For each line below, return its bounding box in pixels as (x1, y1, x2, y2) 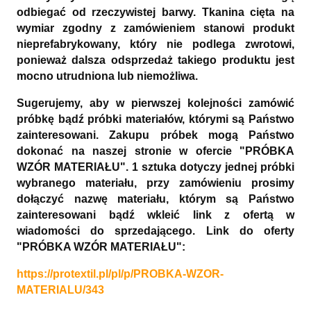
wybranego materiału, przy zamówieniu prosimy (17, 176, 294, 189)
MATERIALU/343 (17, 283, 104, 296)
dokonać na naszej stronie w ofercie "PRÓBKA (17, 144, 294, 157)
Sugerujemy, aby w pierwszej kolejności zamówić (17, 96, 294, 109)
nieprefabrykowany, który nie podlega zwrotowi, (17, 37, 294, 50)
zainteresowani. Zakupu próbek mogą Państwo (17, 128, 294, 141)
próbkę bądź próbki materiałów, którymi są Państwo (17, 112, 294, 125)
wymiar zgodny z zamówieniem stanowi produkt (17, 22, 294, 34)
